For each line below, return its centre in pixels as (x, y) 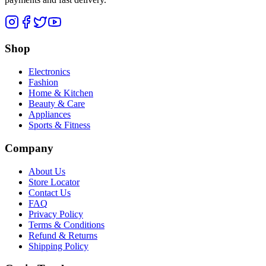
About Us (47, 171)
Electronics (49, 72)
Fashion (43, 83)
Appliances (50, 115)
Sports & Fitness (59, 125)
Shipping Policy (58, 246)
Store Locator (54, 182)
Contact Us (50, 192)
